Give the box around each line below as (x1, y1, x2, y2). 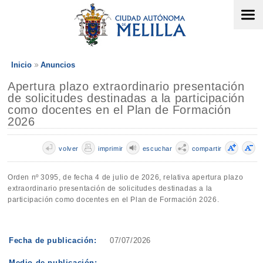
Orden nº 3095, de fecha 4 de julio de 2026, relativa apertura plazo (8, 173, 244, 181)
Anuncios (41, 60, 75, 69)
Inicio (11, 60, 32, 69)
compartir (191, 145, 222, 152)
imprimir (97, 145, 123, 152)
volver (59, 145, 79, 152)
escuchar (142, 145, 173, 152)
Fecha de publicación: (9, 236, 97, 245)
